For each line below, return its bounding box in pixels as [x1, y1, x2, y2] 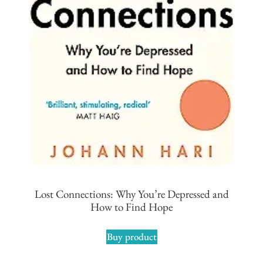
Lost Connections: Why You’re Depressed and [34, 187, 229, 202]
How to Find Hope [90, 200, 173, 215]
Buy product [106, 230, 157, 243]
